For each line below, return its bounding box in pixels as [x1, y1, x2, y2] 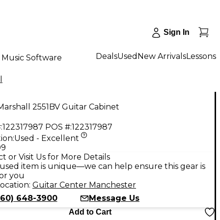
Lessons [186, 51, 216, 61]
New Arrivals [137, 51, 186, 61]
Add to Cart [68, 207, 111, 216]
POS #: [45, 122, 72, 132]
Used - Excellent [14, 133, 79, 143]
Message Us [89, 193, 139, 203]
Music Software [1, 53, 62, 62]
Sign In [164, 28, 190, 36]
